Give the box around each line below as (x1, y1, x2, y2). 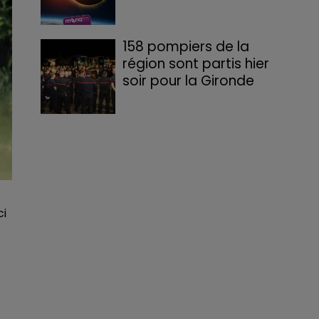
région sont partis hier (122, 53, 270, 73)
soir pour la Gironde (122, 70, 255, 90)
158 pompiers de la (122, 36, 250, 56)
